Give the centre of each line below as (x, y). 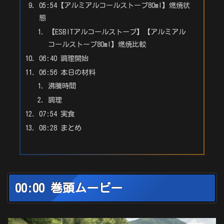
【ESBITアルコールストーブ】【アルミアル (116, 31)
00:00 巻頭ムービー (69, 188)
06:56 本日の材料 (67, 72)
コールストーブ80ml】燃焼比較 (97, 44)
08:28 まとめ (60, 128)
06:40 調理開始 (64, 58)
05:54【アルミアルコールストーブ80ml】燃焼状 (115, 5)
